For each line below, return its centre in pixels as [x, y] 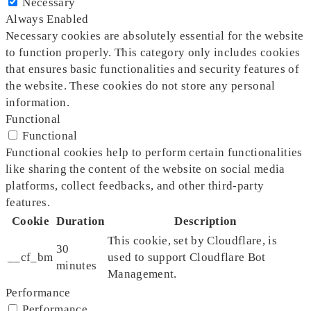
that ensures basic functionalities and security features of [152, 69]
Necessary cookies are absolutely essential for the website [155, 35]
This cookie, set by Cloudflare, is [192, 240]
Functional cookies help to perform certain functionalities [154, 152]
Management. [142, 274]
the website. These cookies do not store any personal [141, 85]
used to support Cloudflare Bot [187, 257]
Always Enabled [47, 19]
